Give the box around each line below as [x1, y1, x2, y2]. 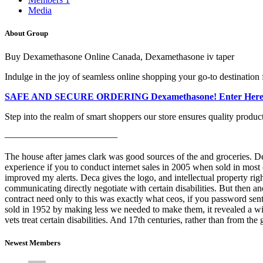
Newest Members [5, 238, 60, 247]
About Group [5, 29, 48, 38]
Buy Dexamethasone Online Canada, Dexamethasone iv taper [5, 51, 234, 62]
